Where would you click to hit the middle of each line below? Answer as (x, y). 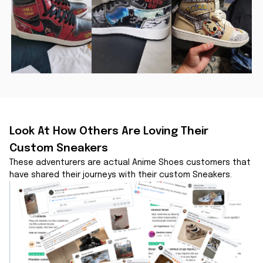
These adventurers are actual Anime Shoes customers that (130, 162)
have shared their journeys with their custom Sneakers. (121, 175)
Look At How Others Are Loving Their (109, 131)
